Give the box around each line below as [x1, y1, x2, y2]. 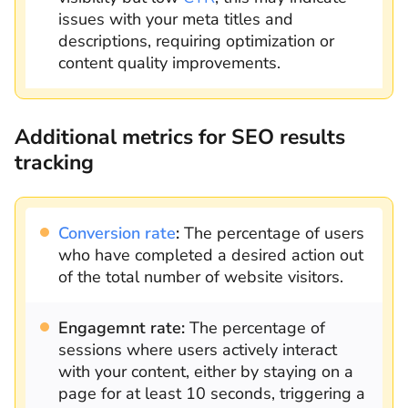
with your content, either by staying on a [58, 360, 353, 382]
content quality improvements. [58, 51, 285, 74]
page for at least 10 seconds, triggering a [58, 382, 365, 404]
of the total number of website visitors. [58, 265, 343, 288]
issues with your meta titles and [58, 7, 293, 30]
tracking [15, 148, 94, 177]
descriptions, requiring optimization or [58, 29, 334, 52]
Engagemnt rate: [58, 316, 185, 339]
